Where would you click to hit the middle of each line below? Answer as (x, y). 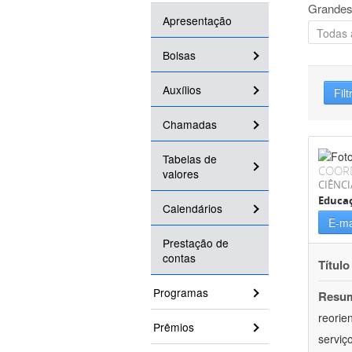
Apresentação (197, 21)
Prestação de (196, 243)
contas (179, 258)
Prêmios (174, 327)
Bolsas (179, 55)
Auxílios (182, 90)
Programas (181, 293)
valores (181, 174)
